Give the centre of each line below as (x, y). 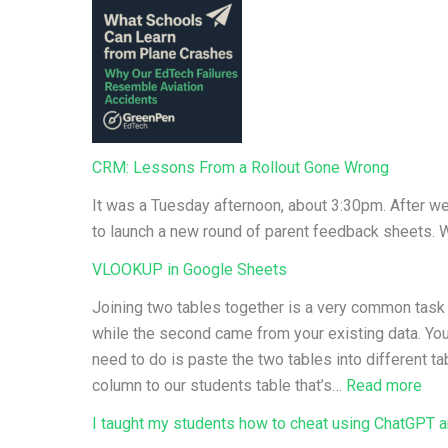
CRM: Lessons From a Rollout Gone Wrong (240, 167)
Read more (384, 385)
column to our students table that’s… (219, 385)
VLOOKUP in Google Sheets (189, 269)
